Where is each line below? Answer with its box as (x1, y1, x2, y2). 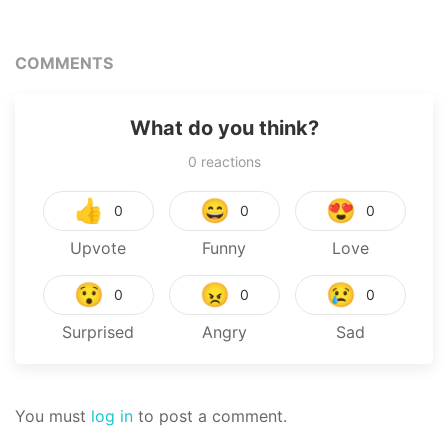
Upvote (70, 238, 126, 259)
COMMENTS (15, 53, 113, 74)
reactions (196, 153, 261, 171)
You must (15, 406, 91, 427)
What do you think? (129, 116, 319, 141)
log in (91, 406, 133, 427)
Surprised (62, 322, 134, 343)
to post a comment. (133, 406, 287, 427)
